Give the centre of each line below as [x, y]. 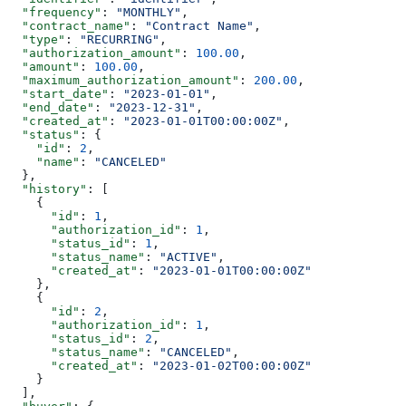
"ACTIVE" [188, 257]
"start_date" [58, 94]
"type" [36, 40]
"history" [47, 189]
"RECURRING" [120, 40]
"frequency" [54, 13]
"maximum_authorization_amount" [123, 81]
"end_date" [51, 108]
